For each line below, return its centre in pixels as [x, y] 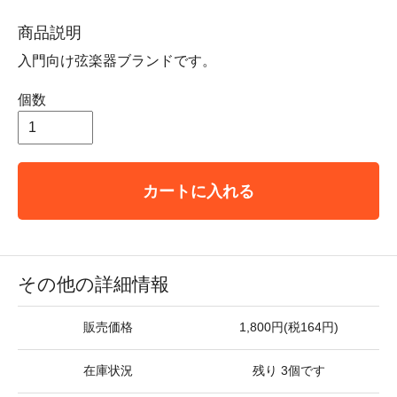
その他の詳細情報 [93, 284]
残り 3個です [289, 371]
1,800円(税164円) [289, 328]
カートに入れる [198, 191]
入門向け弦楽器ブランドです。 [117, 61]
